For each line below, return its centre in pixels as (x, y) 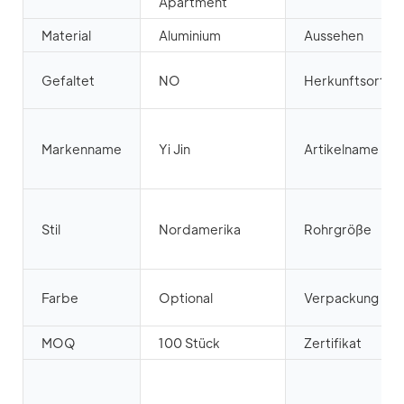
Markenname (82, 149)
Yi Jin (174, 149)
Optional (186, 298)
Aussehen (334, 36)
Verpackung (341, 298)
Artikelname (341, 149)
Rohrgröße (338, 230)
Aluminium (190, 36)
